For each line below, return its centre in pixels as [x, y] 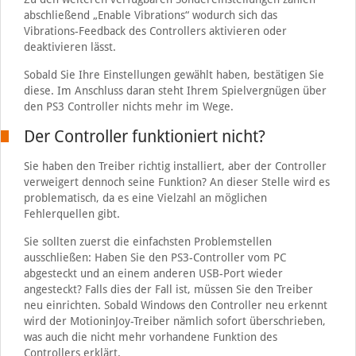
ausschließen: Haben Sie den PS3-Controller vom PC [155, 257]
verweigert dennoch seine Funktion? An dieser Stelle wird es [176, 182]
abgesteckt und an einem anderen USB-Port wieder [153, 273]
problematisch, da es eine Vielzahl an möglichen [145, 198]
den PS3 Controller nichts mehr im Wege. [128, 106]
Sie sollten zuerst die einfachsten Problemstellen [147, 242]
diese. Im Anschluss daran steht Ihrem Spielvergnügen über [175, 91]
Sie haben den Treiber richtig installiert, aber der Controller [175, 166]
